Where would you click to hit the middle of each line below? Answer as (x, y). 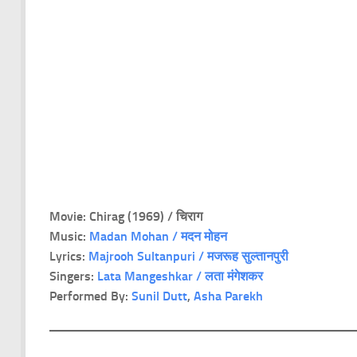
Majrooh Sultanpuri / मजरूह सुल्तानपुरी (188, 256)
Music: (69, 236)
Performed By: (90, 296)
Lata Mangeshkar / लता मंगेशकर (182, 276)
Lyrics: (69, 256)
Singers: (73, 276)
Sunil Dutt (159, 296)
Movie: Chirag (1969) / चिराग (127, 216)
